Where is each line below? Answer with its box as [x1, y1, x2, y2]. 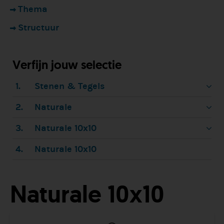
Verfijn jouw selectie [12, 57, 121, 72]
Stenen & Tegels [34, 81, 104, 91]
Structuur [18, 22, 59, 33]
